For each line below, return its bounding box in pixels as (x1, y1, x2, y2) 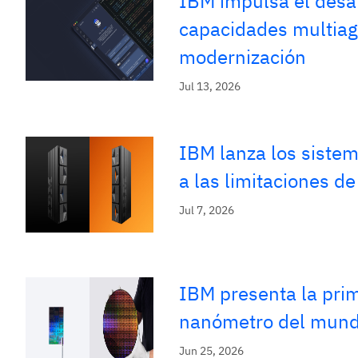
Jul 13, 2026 (179, 79, 241, 93)
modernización (179, 44, 306, 70)
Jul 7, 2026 (179, 203, 234, 217)
